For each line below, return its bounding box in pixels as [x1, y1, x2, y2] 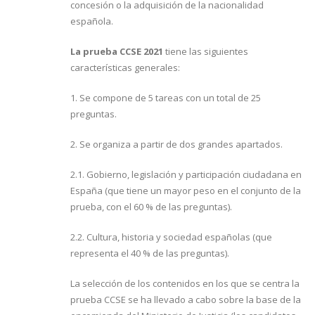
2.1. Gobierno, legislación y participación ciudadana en [70, 168, 302, 181]
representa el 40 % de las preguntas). [70, 247, 229, 260]
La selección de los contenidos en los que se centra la [70, 277, 300, 290]
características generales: [70, 61, 180, 75]
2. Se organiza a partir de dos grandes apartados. [70, 138, 283, 151]
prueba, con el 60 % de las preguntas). [70, 200, 232, 214]
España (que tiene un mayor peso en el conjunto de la [70, 184, 301, 198]
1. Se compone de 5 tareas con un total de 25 [70, 91, 261, 105]
